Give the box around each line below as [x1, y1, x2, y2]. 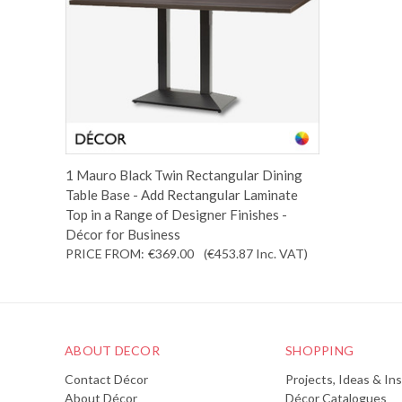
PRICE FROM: [65, 245, 144, 261]
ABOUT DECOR [65, 342, 160, 358]
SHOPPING [285, 342, 354, 358]
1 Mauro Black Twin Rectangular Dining [65, 166, 302, 183]
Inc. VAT [255, 245, 304, 261]
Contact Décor [65, 371, 148, 387]
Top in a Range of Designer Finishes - [65, 205, 287, 223]
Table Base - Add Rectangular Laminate [65, 186, 298, 203]
